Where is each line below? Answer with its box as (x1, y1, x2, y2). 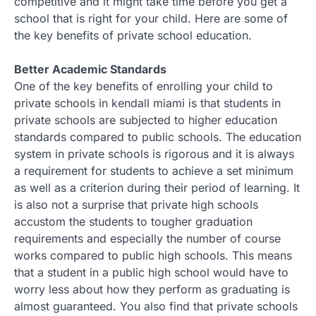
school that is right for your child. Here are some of (14, 11, 288, 25)
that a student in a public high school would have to (14, 265, 288, 279)
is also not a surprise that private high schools (14, 197, 258, 212)
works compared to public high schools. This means (14, 248, 292, 262)
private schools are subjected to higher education (14, 112, 277, 127)
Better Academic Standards (14, 61, 166, 76)
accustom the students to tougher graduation (14, 214, 253, 229)
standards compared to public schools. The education (14, 129, 301, 144)
